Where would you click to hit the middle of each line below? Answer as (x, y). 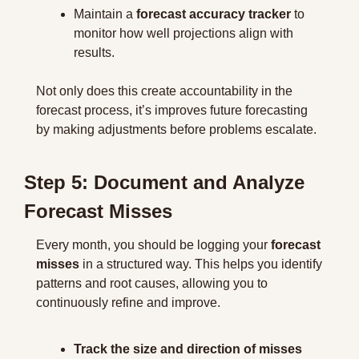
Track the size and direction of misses (188, 349)
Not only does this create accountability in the (164, 91)
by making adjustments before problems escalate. (176, 129)
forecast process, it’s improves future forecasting (172, 110)
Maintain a (105, 14)
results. (94, 52)
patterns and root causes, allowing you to (152, 283)
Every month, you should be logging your (153, 245)
